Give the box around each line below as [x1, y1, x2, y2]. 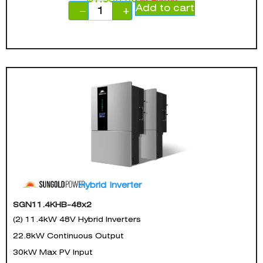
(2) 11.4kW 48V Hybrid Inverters [13, 214, 141, 224]
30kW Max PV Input [13, 247, 93, 257]
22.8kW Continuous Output [13, 231, 124, 240]
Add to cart [136, 2, 194, 14]
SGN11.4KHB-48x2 [13, 200, 92, 209]
